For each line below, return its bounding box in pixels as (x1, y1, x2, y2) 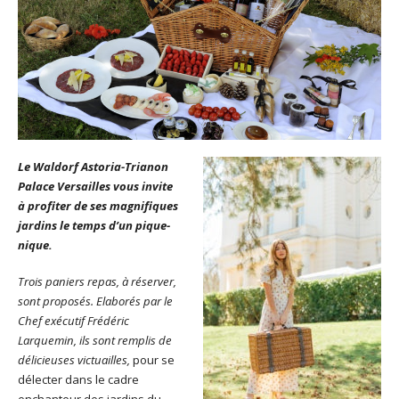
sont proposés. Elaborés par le (18, 292, 173, 309)
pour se (133, 351, 175, 368)
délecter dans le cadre (18, 370, 139, 387)
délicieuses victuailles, (18, 351, 133, 368)
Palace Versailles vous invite (18, 177, 173, 194)
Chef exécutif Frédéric (18, 312, 129, 329)
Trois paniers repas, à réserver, (18, 273, 176, 289)
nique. (18, 236, 53, 253)
